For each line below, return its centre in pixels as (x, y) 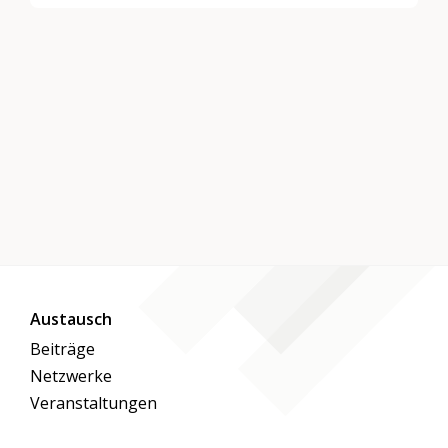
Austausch (71, 318)
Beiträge (63, 348)
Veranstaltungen (94, 403)
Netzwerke (71, 376)
